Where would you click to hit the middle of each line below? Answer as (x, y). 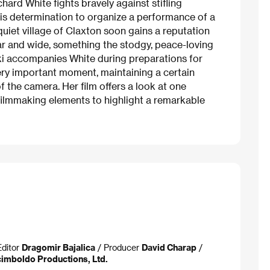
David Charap (169, 247)
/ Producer (118, 247)
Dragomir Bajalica (58, 247)
